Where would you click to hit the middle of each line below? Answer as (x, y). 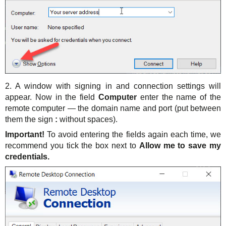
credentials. (27, 157)
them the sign (29, 120)
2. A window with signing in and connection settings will (113, 86)
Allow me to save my (180, 146)
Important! (26, 135)
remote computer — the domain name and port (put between (113, 108)
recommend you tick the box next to (72, 146)
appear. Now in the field (52, 97)
